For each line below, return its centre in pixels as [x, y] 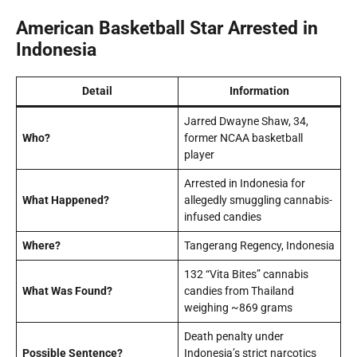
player [199, 155]
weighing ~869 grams [238, 308]
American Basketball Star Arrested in [167, 28]
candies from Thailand [239, 291]
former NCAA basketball [243, 138]
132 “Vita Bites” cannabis [246, 274]
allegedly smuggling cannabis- [258, 200]
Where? [41, 245]
